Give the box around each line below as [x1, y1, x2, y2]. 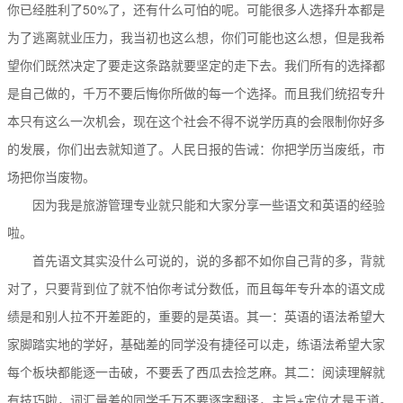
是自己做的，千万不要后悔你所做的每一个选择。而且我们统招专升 [7, 83, 386, 102]
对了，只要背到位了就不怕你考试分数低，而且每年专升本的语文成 [7, 278, 386, 297]
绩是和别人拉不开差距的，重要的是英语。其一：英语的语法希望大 [7, 306, 386, 325]
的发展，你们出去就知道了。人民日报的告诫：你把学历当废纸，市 [7, 139, 386, 157]
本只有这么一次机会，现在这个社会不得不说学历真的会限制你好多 [7, 111, 386, 130]
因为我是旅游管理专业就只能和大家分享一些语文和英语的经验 [7, 194, 386, 213]
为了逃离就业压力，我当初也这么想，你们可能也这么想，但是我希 [7, 27, 386, 46]
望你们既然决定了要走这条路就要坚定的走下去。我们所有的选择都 [7, 55, 386, 74]
